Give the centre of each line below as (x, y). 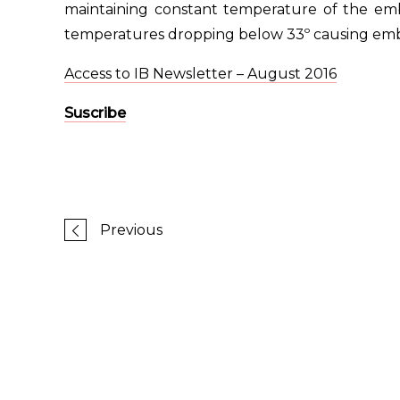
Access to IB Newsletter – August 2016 (200, 74)
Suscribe (95, 113)
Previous (131, 229)
